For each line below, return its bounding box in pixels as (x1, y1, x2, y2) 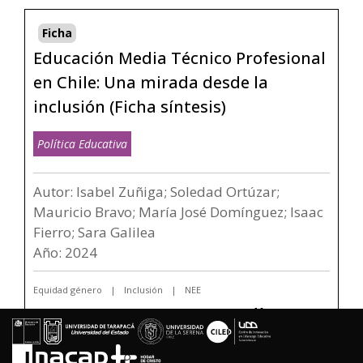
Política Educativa (37, 136, 127, 152)
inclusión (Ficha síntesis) (33, 96, 226, 117)
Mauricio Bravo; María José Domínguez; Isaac (33, 203, 323, 221)
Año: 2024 (33, 243, 97, 262)
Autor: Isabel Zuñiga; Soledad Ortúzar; (33, 182, 280, 201)
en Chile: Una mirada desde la (33, 71, 268, 93)
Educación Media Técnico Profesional (33, 47, 326, 69)
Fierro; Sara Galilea (33, 223, 156, 241)
